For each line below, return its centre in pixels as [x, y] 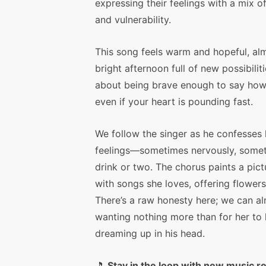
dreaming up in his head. [150, 233]
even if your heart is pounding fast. [174, 102]
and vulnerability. [133, 20]
